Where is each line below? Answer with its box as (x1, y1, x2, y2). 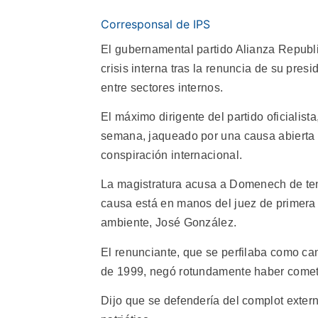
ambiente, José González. (101, 216, 237, 229)
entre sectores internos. (101, 81, 224, 94)
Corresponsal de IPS (101, 16, 210, 31)
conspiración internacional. (101, 148, 243, 161)
